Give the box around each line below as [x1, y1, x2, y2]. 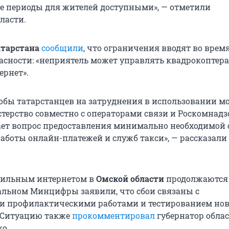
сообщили [41, 42, 83, 54]
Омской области [96, 173, 164, 185]
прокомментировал [72, 210, 157, 221]
